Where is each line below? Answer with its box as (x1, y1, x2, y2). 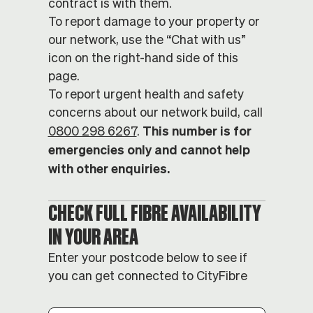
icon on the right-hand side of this (48, 51, 238, 64)
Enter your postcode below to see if (48, 251, 247, 264)
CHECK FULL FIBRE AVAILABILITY (48, 201, 261, 224)
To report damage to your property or (48, 15, 260, 28)
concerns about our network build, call (48, 105, 263, 119)
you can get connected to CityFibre (48, 269, 247, 282)
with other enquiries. (48, 161, 170, 175)
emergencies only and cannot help (48, 143, 250, 156)
